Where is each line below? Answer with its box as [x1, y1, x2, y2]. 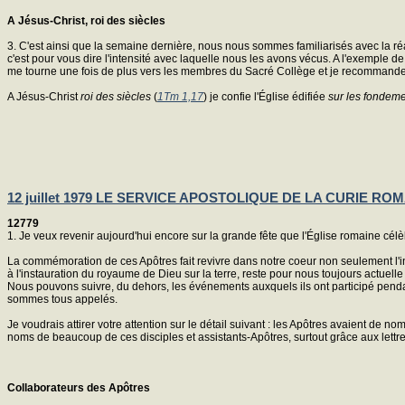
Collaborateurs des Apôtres [7, 381, 150, 394]
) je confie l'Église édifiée [203, 89, 328, 103]
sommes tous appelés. [7, 292, 118, 306]
